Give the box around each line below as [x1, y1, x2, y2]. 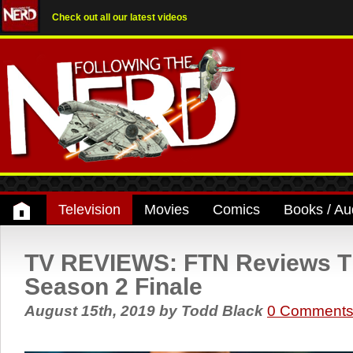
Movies [144, 202, 189, 217]
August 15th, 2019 [24, 303, 159, 319]
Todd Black [177, 303, 267, 319]
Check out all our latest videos [52, 12, 188, 23]
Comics [213, 202, 260, 217]
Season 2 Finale [24, 273, 203, 299]
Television [58, 202, 121, 217]
